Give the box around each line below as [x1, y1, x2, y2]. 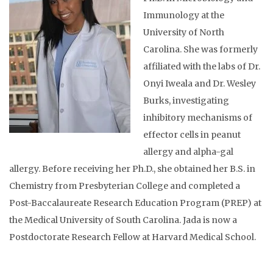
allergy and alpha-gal [143, 146, 233, 158]
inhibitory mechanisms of [143, 112, 252, 124]
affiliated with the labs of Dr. [143, 61, 260, 73]
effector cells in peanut [143, 129, 241, 141]
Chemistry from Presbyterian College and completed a [9, 180, 240, 192]
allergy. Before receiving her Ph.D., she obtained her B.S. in [9, 163, 255, 175]
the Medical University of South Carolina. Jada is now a [9, 214, 237, 226]
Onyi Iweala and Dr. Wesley [143, 78, 256, 90]
